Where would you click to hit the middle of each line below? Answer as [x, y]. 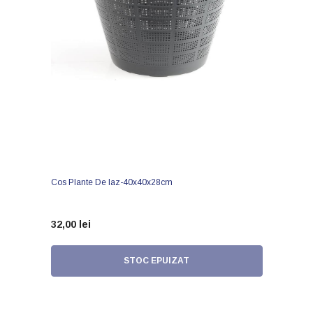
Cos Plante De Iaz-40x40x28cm [111, 182]
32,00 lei [71, 224]
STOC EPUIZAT [156, 260]
